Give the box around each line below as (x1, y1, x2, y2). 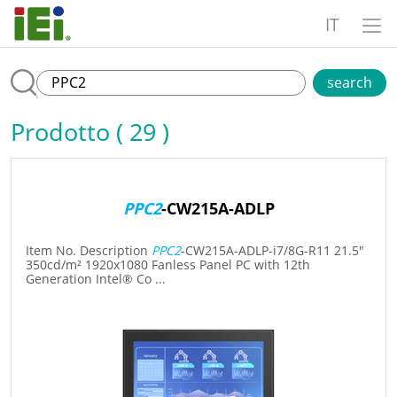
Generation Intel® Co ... (26, 270, 166, 288)
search (327, 72, 372, 92)
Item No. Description (26, 242, 152, 260)
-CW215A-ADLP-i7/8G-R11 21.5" (181, 242, 364, 260)
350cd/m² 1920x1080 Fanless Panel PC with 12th (26, 256, 310, 274)
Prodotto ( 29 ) (11, 114, 169, 148)
